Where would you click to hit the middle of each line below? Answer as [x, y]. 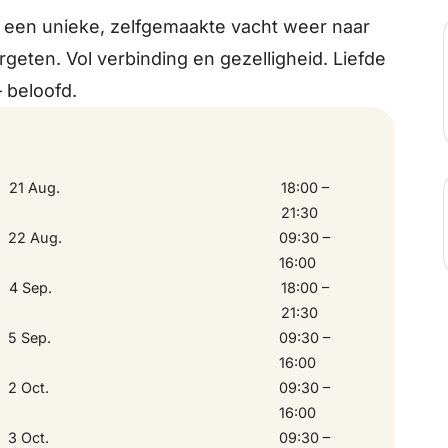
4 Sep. [31, 287]
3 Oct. [28, 437]
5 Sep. [29, 337]
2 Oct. [28, 387]
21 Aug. [35, 187]
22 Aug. [35, 237]
